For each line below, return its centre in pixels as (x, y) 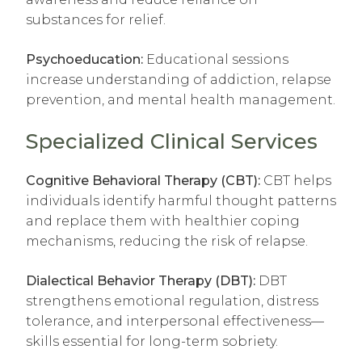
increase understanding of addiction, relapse (179, 79)
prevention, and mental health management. (181, 99)
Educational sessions (216, 59)
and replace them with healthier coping (163, 221)
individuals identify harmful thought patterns (181, 200)
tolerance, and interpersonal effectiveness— (175, 321)
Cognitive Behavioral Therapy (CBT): (143, 180)
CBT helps (296, 180)
